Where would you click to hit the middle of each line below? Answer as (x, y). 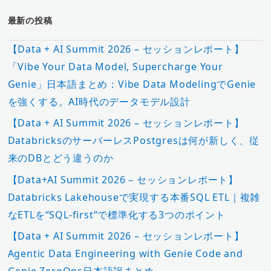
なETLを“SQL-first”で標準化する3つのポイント (116, 214)
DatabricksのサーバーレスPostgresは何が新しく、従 (133, 141)
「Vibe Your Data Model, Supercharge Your (115, 67)
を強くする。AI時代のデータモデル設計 (99, 102)
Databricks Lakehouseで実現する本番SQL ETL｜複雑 (134, 197)
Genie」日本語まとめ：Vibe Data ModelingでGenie (132, 84)
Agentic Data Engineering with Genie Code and (125, 253)
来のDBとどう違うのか (60, 158)
